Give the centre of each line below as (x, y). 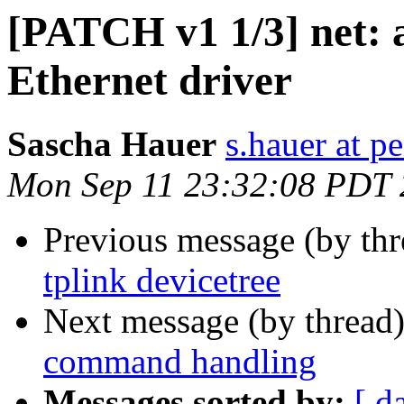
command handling (180, 362)
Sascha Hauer (112, 144)
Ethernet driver (150, 80)
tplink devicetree (162, 280)
